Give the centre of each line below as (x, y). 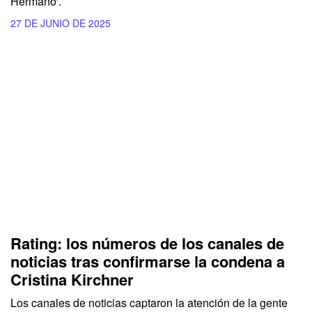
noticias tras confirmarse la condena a (148, 261)
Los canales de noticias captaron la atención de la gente (149, 302)
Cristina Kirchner (72, 279)
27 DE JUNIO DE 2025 (61, 23)
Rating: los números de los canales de (147, 243)
